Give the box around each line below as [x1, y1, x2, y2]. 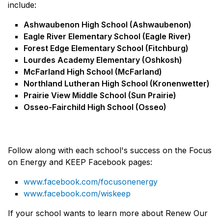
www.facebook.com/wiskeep [24, 189, 131, 199]
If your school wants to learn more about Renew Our [8, 208, 208, 219]
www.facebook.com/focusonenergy [24, 177, 158, 187]
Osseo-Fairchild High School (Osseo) [24, 102, 166, 112]
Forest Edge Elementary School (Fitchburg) [24, 43, 189, 54]
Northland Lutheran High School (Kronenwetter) [24, 79, 210, 89]
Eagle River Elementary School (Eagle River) [24, 31, 191, 42]
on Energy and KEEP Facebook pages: [8, 157, 152, 167]
